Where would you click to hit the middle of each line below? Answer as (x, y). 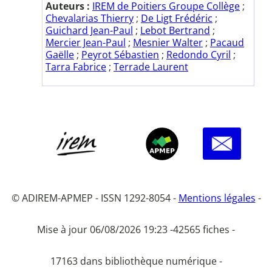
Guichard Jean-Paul (89, 30)
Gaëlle (60, 54)
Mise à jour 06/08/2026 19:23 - (105, 229)
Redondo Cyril (199, 54)
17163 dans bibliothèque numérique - (136, 261)
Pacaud (227, 42)
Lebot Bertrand (175, 30)
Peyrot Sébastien (120, 54)
